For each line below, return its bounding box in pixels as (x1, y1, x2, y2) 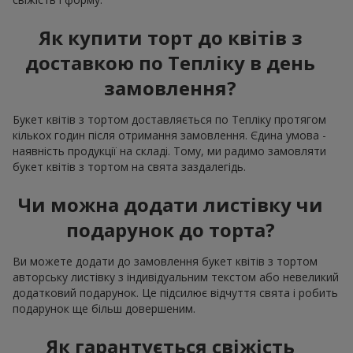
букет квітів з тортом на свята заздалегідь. (13, 158, 246, 174)
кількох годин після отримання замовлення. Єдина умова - (13, 127, 326, 143)
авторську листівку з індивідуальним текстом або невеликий (13, 269, 339, 284)
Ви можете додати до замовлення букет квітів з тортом (13, 253, 318, 269)
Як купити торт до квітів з (38, 24, 303, 50)
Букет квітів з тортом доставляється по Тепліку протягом (13, 111, 326, 127)
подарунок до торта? (65, 216, 275, 243)
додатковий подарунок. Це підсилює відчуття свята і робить (13, 284, 338, 300)
